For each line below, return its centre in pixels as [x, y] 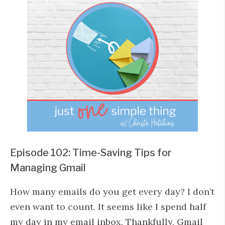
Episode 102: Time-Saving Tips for [91, 153]
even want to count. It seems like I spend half [108, 207]
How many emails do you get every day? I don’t [112, 192]
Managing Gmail [48, 168]
